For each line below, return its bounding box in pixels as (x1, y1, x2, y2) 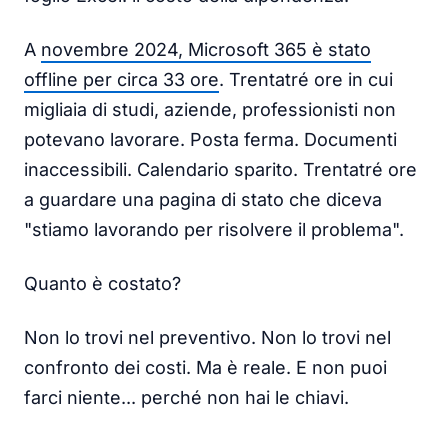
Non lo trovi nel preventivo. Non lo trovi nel (24, 326, 391, 348)
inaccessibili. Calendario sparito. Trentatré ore (24, 158, 417, 180)
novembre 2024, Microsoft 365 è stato (41, 38, 371, 60)
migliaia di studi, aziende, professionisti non (24, 98, 396, 120)
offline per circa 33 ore (24, 68, 219, 90)
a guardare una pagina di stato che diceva (24, 188, 382, 210)
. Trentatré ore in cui (219, 68, 393, 90)
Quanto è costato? (24, 272, 181, 294)
